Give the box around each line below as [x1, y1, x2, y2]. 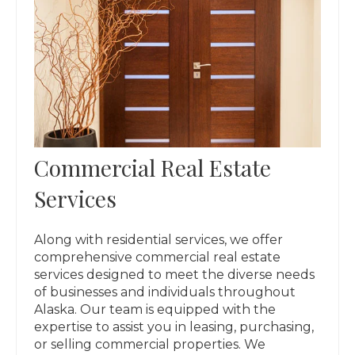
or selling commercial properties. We [34, 336, 266, 352]
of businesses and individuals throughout [34, 284, 296, 300]
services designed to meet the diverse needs [34, 266, 315, 282]
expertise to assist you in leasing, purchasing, [34, 319, 315, 334]
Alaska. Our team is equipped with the [34, 301, 277, 317]
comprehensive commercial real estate [34, 249, 281, 265]
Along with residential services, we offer [34, 231, 284, 247]
